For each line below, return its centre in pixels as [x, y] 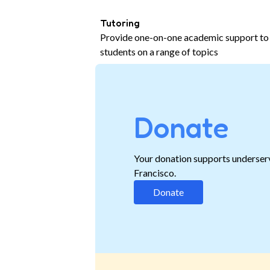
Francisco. [155, 172]
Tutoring [120, 23]
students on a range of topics [159, 51]
